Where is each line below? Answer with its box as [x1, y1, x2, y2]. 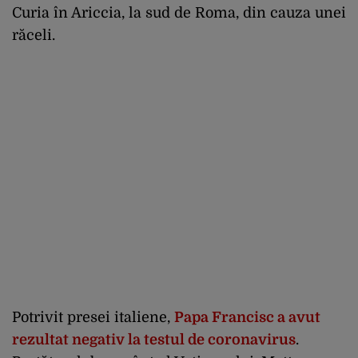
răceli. [12, 26, 55, 43]
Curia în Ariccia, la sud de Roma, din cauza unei [12, 4, 346, 21]
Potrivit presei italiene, [12, 308, 174, 325]
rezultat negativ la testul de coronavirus [12, 331, 296, 348]
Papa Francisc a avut [174, 308, 320, 325]
